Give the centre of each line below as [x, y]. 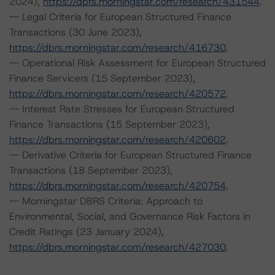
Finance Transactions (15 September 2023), [110, 124]
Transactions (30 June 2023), [76, 32]
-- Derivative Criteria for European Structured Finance [130, 155]
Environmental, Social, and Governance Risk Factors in [130, 216]
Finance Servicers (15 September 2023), [102, 78]
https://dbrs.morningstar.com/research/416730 [118, 48]
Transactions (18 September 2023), [91, 170]
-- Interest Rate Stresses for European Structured [122, 109]
